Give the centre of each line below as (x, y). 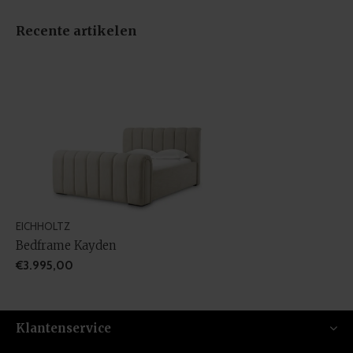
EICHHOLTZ (43, 226)
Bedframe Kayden (66, 245)
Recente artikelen (76, 31)
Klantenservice (63, 328)
